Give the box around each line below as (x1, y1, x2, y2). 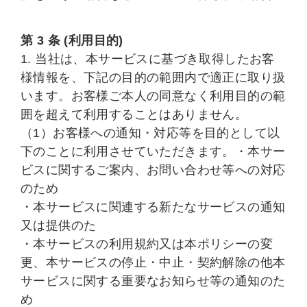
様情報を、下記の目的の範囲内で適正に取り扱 (21, 71, 286, 84)
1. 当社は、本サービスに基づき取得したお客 (21, 52, 275, 66)
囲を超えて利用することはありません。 (21, 108, 248, 121)
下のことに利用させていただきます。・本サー (21, 145, 286, 158)
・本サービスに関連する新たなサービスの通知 (21, 200, 286, 214)
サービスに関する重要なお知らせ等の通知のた (21, 274, 286, 288)
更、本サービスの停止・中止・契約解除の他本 (21, 256, 286, 269)
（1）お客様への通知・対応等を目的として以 (21, 126, 280, 140)
